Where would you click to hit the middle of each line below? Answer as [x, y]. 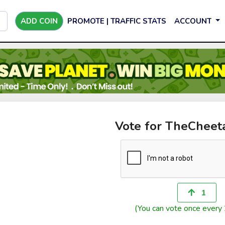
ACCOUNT [194, 21]
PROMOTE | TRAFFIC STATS [117, 21]
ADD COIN [39, 21]
